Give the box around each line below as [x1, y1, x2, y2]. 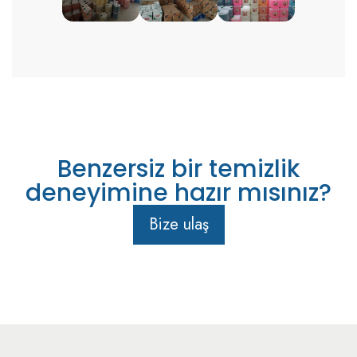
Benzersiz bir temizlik [57, 152, 300, 186]
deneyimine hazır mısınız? [25, 176, 331, 210]
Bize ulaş [148, 213, 209, 237]
